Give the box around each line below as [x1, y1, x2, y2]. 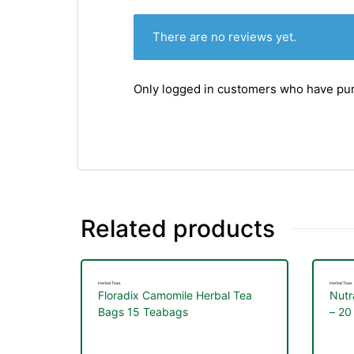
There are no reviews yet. [153, 29, 297, 45]
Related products [81, 214, 275, 243]
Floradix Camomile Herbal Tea [98, 288, 252, 303]
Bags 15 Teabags [98, 305, 188, 319]
